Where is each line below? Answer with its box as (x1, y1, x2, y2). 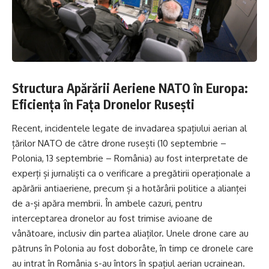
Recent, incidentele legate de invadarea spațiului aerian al (12, 122, 247, 134)
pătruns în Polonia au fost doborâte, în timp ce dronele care (12, 242, 253, 254)
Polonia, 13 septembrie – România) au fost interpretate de (12, 152, 248, 164)
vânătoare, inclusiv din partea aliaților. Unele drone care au (12, 227, 249, 239)
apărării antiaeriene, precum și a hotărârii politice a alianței (12, 182, 246, 194)
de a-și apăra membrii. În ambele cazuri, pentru (12, 197, 202, 209)
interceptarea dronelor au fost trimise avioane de (12, 212, 213, 224)
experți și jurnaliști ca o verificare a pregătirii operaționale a (12, 167, 250, 179)
